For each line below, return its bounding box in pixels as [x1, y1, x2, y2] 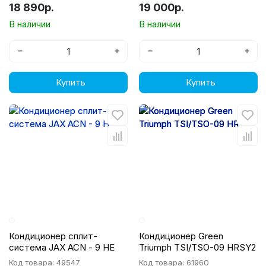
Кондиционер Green [139, 230, 223, 242]
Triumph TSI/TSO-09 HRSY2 [139, 242, 256, 253]
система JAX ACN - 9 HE [9, 242, 115, 253]
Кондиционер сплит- [9, 230, 97, 242]
